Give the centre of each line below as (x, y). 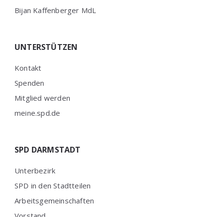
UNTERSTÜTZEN (46, 47)
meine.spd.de (38, 113)
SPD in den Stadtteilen (53, 186)
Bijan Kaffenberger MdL (55, 10)
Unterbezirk (35, 170)
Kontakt (28, 68)
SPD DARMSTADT (48, 150)
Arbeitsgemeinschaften (54, 201)
